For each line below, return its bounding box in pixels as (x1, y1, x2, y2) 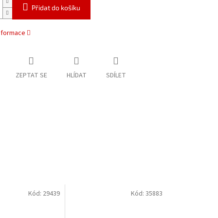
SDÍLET (106, 71, 126, 81)
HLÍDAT (66, 71, 87, 81)
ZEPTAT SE (15, 71, 47, 81)
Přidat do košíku (31, 3, 80, 12)
